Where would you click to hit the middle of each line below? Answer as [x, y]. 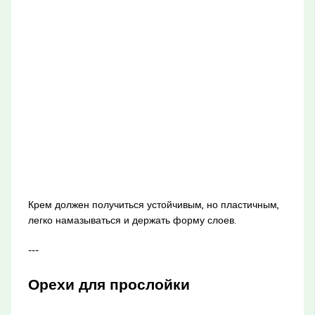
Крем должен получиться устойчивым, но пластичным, [153, 205]
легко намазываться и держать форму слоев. [132, 220]
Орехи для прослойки [109, 284]
